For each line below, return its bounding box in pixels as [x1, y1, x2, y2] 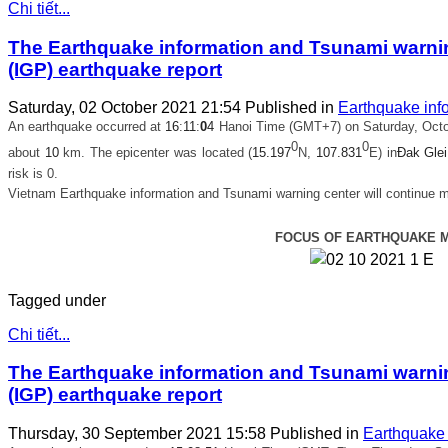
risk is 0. [8, 165, 58, 181]
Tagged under [8, 291, 106, 309]
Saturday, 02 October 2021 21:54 [8, 99, 245, 117]
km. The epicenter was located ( [63, 145, 253, 161]
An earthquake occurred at [8, 119, 166, 135]
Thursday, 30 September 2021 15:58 [8, 425, 270, 443]
